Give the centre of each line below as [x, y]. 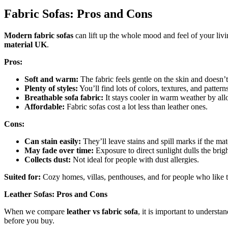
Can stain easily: [53, 141]
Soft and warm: [51, 79]
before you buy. [29, 220]
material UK [25, 44]
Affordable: [45, 106]
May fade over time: [59, 150]
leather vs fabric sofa [102, 211]
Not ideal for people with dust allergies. [135, 159]
